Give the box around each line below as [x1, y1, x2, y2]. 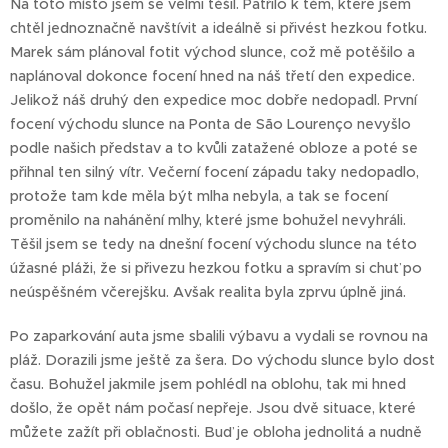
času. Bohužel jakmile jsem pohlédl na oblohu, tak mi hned [10, 375, 406, 393]
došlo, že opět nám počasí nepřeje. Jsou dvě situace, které [10, 399, 416, 417]
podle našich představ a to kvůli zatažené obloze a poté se [10, 139, 418, 157]
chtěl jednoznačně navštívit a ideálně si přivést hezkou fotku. [10, 19, 427, 37]
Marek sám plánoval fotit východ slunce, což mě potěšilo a [10, 43, 415, 61]
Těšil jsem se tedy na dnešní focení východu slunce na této [10, 235, 417, 253]
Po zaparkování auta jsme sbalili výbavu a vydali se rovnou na [10, 327, 428, 345]
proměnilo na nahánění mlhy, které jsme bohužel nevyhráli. [10, 211, 410, 229]
